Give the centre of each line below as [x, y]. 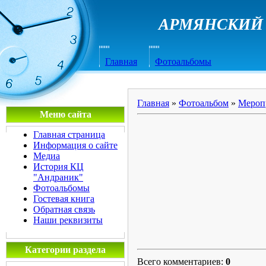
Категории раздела [65, 250]
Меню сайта [65, 114]
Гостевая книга [64, 199]
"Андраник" [58, 177]
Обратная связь [64, 209]
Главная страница [69, 134]
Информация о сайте [75, 145]
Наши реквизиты [68, 220]
